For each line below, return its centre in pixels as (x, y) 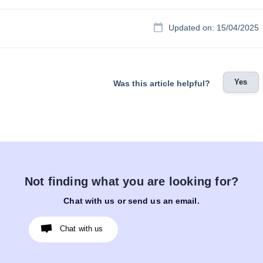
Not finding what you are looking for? (131, 182)
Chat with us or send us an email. (131, 201)
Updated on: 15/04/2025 (214, 28)
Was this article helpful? (162, 83)
